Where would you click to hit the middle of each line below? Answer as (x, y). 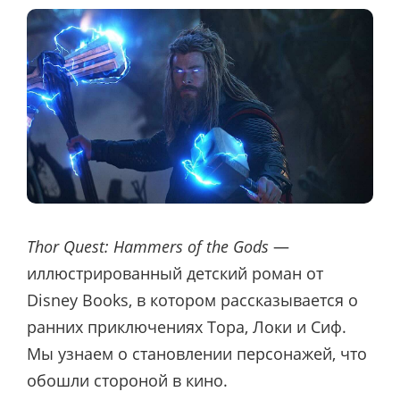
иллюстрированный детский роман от (175, 273)
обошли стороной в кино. (127, 380)
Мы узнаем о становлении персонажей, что (197, 353)
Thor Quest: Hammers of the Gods (148, 246)
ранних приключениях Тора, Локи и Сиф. (187, 326)
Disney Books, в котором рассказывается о (192, 300)
